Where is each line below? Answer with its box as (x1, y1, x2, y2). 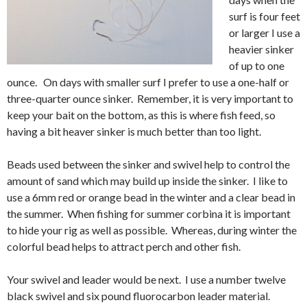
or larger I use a (229, 25, 300, 39)
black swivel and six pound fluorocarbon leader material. (7, 288, 272, 302)
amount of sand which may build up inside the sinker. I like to (7, 173, 288, 187)
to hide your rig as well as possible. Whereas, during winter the (7, 223, 297, 236)
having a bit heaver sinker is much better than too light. (7, 124, 261, 138)
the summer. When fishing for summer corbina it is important (7, 206, 291, 220)
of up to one (229, 58, 284, 72)
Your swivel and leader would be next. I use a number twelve (7, 272, 286, 286)
